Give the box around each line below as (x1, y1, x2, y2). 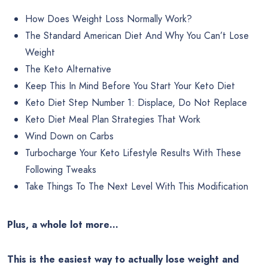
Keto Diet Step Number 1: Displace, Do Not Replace (25, 96, 247, 110)
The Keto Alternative (25, 62, 111, 77)
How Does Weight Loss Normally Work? (25, 12, 192, 26)
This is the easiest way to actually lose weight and (7, 252, 239, 267)
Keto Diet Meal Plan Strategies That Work (25, 112, 200, 127)
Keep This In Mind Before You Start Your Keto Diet (25, 79, 235, 93)
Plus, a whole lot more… (7, 218, 118, 232)
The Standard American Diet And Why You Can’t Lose (25, 29, 249, 43)
